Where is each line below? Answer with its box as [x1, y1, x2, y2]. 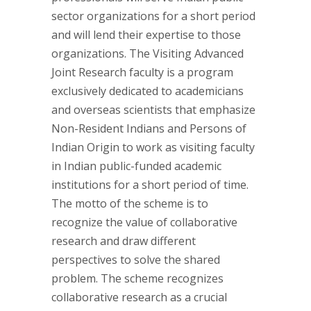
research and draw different [51, 233, 196, 249]
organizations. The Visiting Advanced [51, 45, 244, 61]
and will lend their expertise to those [51, 26, 241, 42]
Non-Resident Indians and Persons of [51, 120, 246, 136]
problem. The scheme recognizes [51, 270, 224, 286]
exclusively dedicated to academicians [51, 83, 244, 99]
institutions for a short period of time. [51, 176, 249, 192]
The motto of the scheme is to [51, 195, 208, 211]
